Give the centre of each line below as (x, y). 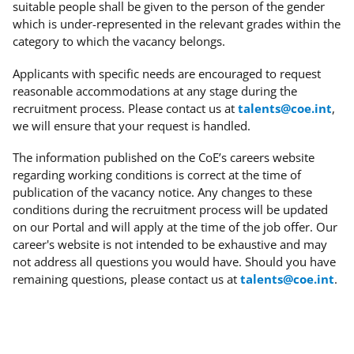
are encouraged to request (248, 73)
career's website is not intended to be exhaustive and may (170, 245)
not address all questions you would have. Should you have (174, 262)
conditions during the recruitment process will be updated (170, 210)
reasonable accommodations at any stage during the (155, 90)
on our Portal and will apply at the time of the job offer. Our (175, 227)
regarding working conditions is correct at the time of (157, 175)
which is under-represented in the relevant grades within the (177, 23)
